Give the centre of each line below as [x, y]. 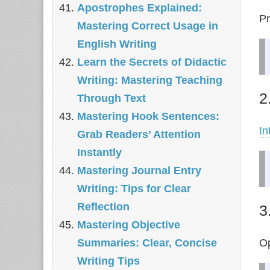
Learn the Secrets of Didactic [152, 62]
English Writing [117, 44]
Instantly [99, 152]
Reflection [103, 207]
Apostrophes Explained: [140, 8]
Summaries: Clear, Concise [147, 243]
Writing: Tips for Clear [134, 189]
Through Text [111, 98]
